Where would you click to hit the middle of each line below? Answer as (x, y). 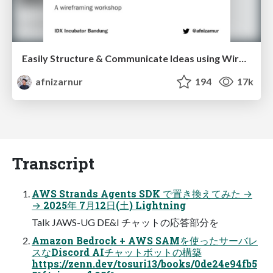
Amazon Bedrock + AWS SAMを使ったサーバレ (145, 240)
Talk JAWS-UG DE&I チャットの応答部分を (125, 222)
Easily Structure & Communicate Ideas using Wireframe (243, 58)
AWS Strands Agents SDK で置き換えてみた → (142, 193)
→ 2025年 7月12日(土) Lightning (109, 205)
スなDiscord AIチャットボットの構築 (117, 252)
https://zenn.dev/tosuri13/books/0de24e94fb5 (144, 263)
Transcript (53, 163)
